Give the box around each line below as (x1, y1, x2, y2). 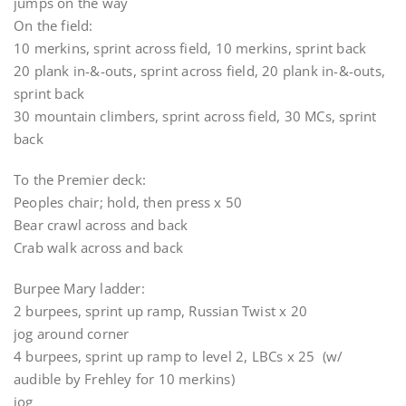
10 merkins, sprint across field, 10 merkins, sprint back (14, 39, 367, 57)
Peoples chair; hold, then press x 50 (14, 193, 243, 211)
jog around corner (14, 324, 130, 343)
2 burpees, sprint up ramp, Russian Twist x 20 (14, 302, 307, 320)
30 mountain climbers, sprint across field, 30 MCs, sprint (14, 107, 377, 125)
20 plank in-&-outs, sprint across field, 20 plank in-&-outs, (14, 62, 386, 80)
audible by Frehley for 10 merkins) (14, 370, 235, 388)
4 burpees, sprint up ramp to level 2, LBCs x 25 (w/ (14, 347, 343, 365)
